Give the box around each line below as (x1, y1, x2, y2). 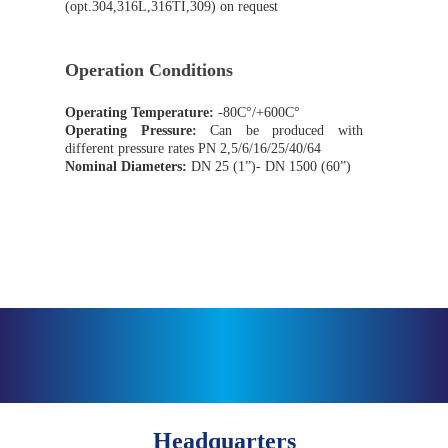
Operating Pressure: (65, 123, 211, 139)
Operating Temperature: (65, 105, 214, 121)
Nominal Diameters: (65, 159, 187, 175)
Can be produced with (210, 123, 364, 139)
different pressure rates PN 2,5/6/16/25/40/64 (65, 141, 321, 157)
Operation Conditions (65, 60, 233, 81)
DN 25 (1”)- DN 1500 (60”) (187, 159, 351, 175)
